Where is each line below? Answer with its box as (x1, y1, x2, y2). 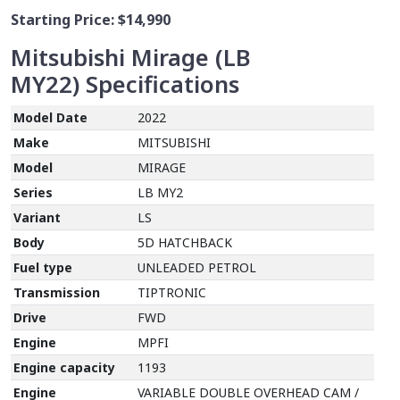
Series (13, 183, 54, 201)
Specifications (86, 68, 239, 100)
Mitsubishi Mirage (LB (11, 41, 251, 73)
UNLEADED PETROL (137, 258, 257, 276)
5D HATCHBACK (137, 233, 233, 251)
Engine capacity (13, 358, 116, 376)
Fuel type (13, 258, 73, 276)
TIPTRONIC (137, 283, 207, 301)
